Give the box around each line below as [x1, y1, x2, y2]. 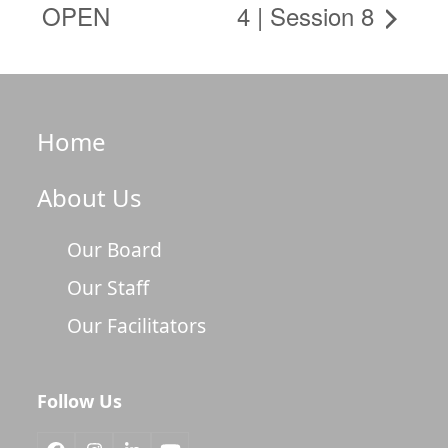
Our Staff [67, 273, 150, 301]
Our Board [67, 235, 163, 263]
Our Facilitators [67, 311, 207, 339]
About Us [37, 180, 143, 214]
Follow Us [37, 388, 123, 413]
